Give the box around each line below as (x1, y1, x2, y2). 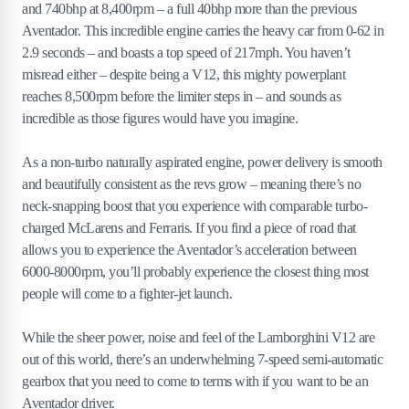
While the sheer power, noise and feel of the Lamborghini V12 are (22, 330, 375, 346)
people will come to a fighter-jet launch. (22, 286, 233, 302)
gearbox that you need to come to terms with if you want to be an (22, 373, 369, 390)
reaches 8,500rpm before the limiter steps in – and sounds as (22, 89, 341, 105)
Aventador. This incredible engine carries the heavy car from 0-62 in (22, 23, 384, 39)
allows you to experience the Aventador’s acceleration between (22, 242, 357, 258)
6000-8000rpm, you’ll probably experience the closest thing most (22, 264, 369, 280)
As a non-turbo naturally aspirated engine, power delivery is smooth (22, 154, 383, 171)
